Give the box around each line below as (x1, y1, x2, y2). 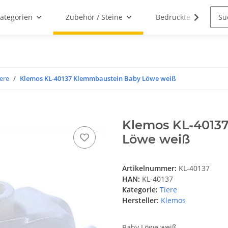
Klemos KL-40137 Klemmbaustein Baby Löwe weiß (20, 74, 176, 83)
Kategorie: (122, 185, 160, 195)
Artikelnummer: (122, 163, 179, 174)
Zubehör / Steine (65, 12, 123, 22)
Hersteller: (122, 195, 159, 206)
